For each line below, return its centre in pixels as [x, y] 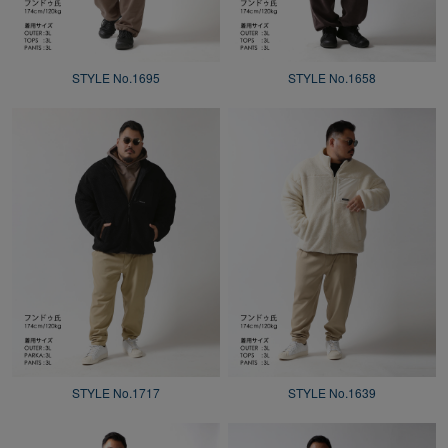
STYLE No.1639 [331, 392]
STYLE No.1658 [331, 78]
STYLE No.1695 [115, 78]
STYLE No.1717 [115, 392]
